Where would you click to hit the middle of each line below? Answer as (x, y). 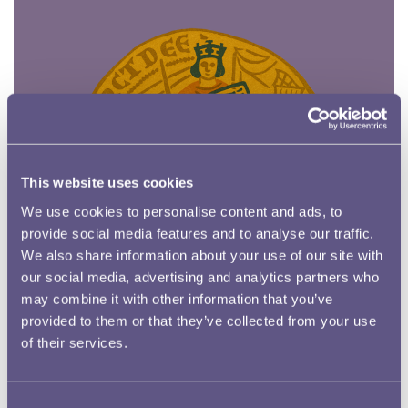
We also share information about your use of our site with (202, 255)
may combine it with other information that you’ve (177, 299)
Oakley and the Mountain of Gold (113, 394)
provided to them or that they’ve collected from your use (199, 321)
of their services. (74, 342)
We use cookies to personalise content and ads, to (182, 211)
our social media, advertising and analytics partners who (200, 277)
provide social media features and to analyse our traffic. (198, 233)
